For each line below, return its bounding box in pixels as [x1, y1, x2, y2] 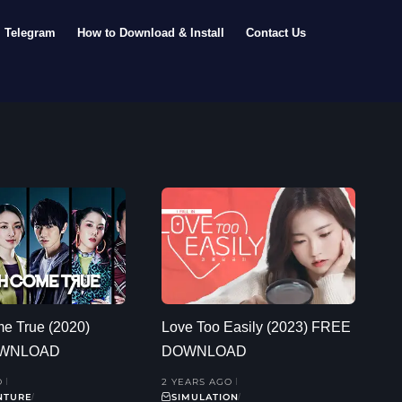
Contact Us [246, 25, 307, 39]
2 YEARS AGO [162, 375, 232, 388]
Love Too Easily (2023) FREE [162, 319, 351, 335]
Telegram [4, 25, 57, 39]
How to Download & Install [77, 25, 225, 39]
